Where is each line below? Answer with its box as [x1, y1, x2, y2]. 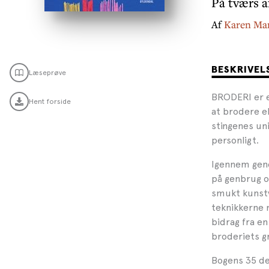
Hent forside [29, 97, 71, 106]
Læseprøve [29, 68, 66, 77]
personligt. [211, 134, 259, 146]
